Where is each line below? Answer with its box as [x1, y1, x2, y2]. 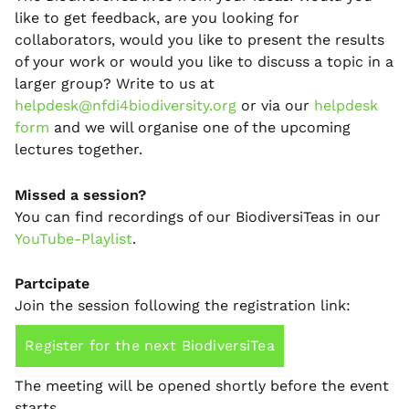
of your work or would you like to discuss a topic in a [15, 52, 393, 70]
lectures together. [15, 140, 142, 158]
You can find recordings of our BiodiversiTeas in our [15, 207, 381, 225]
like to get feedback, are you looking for [15, 8, 299, 26]
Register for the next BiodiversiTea [25, 337, 275, 355]
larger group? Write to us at [15, 74, 215, 92]
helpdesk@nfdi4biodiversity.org [15, 96, 236, 114]
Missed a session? [15, 185, 146, 204]
